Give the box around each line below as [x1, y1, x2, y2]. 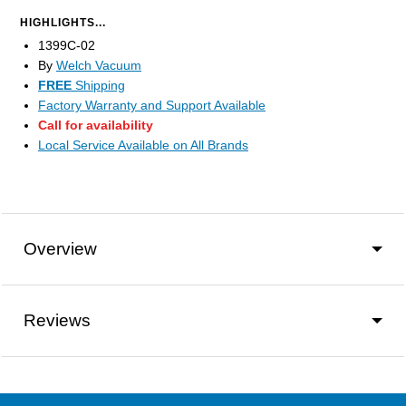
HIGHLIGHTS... [20, 15, 106, 29]
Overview [24, 238, 97, 258]
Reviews [24, 310, 91, 330]
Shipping [72, 77, 125, 92]
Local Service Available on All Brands [38, 137, 248, 152]
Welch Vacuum [56, 57, 141, 72]
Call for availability [38, 117, 153, 132]
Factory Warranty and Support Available [38, 97, 266, 112]
